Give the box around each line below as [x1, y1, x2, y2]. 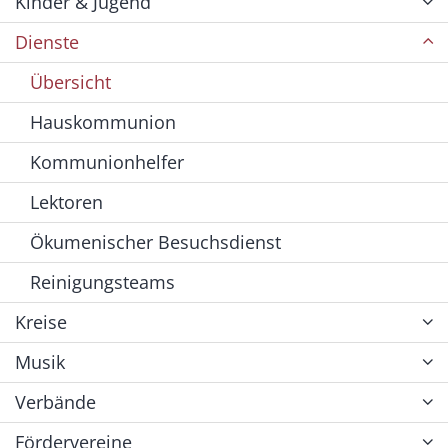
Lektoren [30, 189, 103, 214]
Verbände [15, 389, 96, 414]
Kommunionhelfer [30, 149, 184, 174]
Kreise [15, 309, 67, 334]
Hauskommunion [30, 109, 176, 134]
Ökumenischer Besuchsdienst [30, 229, 281, 254]
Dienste [15, 29, 79, 54]
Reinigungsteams [30, 269, 175, 294]
